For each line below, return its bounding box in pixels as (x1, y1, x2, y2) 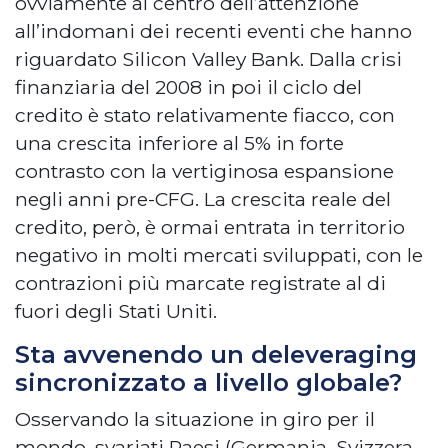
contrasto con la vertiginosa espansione (15, 158, 394, 183)
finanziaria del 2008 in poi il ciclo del (15, 74, 362, 99)
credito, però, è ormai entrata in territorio (15, 214, 405, 239)
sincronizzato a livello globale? (15, 367, 402, 397)
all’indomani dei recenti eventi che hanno (15, 18, 412, 43)
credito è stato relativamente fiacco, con (15, 102, 395, 127)
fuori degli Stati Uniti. (15, 298, 217, 323)
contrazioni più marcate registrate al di (15, 270, 386, 295)
